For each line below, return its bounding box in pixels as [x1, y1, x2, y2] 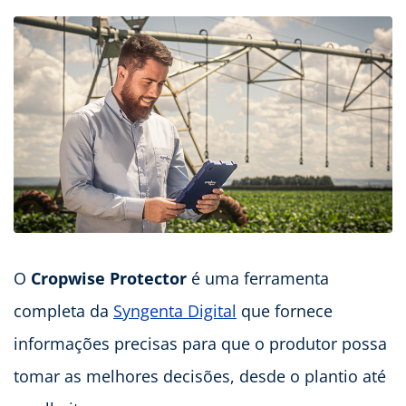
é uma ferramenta [187, 266, 329, 289]
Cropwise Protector [31, 266, 187, 289]
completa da [14, 299, 113, 322]
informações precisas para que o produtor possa [14, 332, 387, 354]
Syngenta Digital [113, 299, 237, 322]
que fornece [237, 299, 333, 322]
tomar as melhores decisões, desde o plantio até [14, 364, 386, 387]
